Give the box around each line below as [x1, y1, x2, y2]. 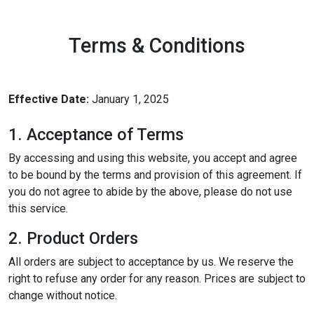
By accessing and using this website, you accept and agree [8, 151, 297, 165]
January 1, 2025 [89, 93, 169, 106]
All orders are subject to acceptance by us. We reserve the [8, 255, 294, 268]
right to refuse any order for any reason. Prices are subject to [8, 272, 306, 285]
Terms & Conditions [69, 34, 245, 57]
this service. [8, 202, 68, 215]
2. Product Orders [8, 228, 138, 248]
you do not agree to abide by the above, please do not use [8, 185, 292, 198]
